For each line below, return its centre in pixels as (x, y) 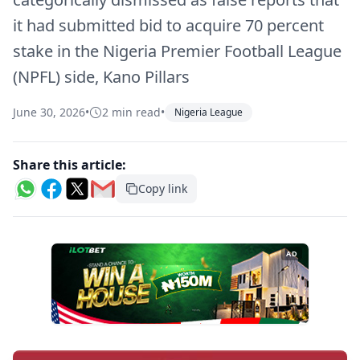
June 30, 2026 (49, 112)
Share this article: (70, 165)
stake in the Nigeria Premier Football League (177, 51)
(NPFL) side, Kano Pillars (101, 77)
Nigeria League (209, 112)
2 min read (131, 112)
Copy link (163, 188)
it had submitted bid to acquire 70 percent (168, 25)
